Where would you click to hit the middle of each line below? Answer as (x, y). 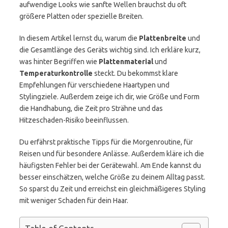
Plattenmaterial (126, 62)
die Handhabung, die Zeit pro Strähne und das (91, 108)
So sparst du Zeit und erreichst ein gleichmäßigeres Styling (112, 189)
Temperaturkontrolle (56, 73)
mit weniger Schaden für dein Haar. (74, 201)
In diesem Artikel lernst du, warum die (79, 38)
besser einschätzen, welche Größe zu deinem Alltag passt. (112, 177)
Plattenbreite (163, 38)
